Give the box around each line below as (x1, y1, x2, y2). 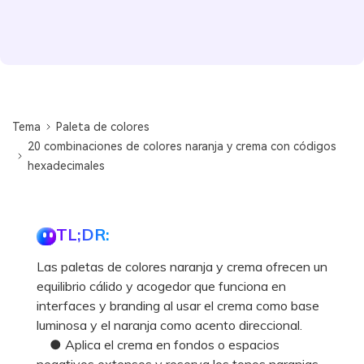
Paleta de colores (56, 119, 150, 133)
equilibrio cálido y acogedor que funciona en (37, 277, 286, 294)
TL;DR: (56, 223, 110, 245)
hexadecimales (28, 158, 106, 172)
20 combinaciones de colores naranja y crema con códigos (28, 139, 337, 153)
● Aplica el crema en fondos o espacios (37, 336, 279, 353)
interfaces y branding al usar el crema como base (37, 297, 319, 314)
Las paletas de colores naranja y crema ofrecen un (37, 258, 327, 275)
